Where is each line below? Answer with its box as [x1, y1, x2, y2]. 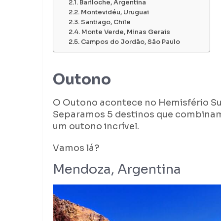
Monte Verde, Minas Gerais [81, 28, 172, 37]
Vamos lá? [53, 143, 100, 154]
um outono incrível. [53, 121, 141, 132]
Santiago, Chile [80, 18, 132, 27]
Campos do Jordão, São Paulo [80, 38, 182, 46]
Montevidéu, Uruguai [80, 8, 149, 17]
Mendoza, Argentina [53, 161, 181, 178]
